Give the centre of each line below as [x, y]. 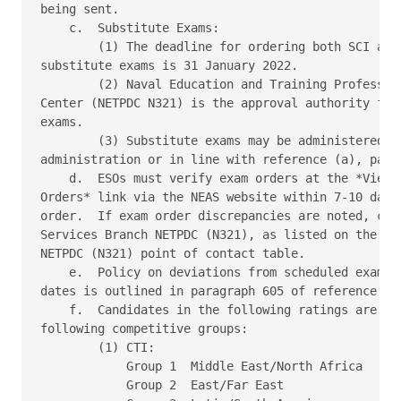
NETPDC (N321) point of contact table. [176, 253]
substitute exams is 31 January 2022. [173, 65]
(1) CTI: [101, 347]
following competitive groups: [148, 328]
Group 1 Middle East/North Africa [205, 366]
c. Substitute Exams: [133, 27]
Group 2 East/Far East [166, 384]
